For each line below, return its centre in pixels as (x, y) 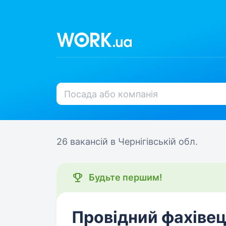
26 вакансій (83, 142)
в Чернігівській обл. (154, 142)
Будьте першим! (126, 177)
